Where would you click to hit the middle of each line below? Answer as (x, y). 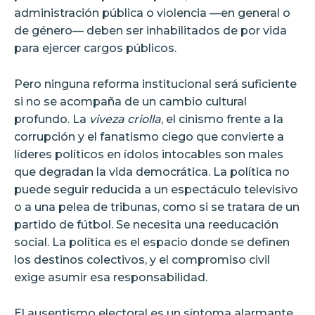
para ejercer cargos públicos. (95, 48)
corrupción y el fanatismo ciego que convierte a (149, 136)
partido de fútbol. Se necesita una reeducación (146, 224)
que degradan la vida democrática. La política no (152, 172)
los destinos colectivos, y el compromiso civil (142, 259)
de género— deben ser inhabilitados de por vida (150, 30)
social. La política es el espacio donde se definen (152, 242)
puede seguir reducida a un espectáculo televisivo (156, 189)
